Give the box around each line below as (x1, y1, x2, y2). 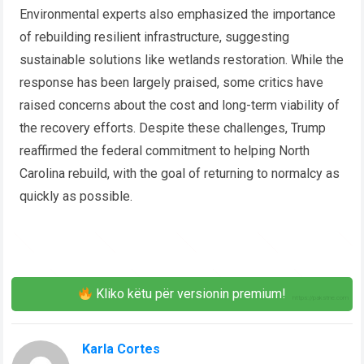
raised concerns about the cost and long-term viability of (19, 97, 340, 114)
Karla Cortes (82, 341, 161, 357)
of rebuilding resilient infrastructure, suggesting (19, 29, 290, 45)
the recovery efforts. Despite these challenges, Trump (19, 120, 327, 136)
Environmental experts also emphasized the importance (19, 6, 336, 23)
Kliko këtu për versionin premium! (93, 286, 287, 302)
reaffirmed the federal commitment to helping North (19, 143, 310, 159)
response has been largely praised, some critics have (19, 75, 324, 91)
